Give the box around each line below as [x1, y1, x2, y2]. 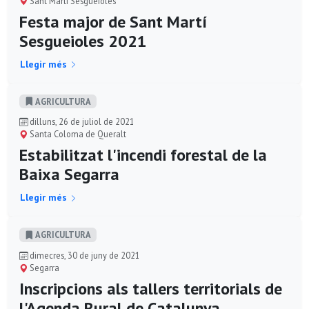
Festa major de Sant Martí [19, 10, 207, 32]
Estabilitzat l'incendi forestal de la [19, 144, 267, 166]
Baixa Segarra [19, 163, 119, 186]
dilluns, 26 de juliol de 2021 [28, 116, 134, 128]
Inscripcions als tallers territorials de [19, 278, 282, 299]
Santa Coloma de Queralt [28, 128, 126, 140]
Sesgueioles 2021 [19, 30, 147, 52]
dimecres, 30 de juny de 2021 [28, 250, 140, 261]
